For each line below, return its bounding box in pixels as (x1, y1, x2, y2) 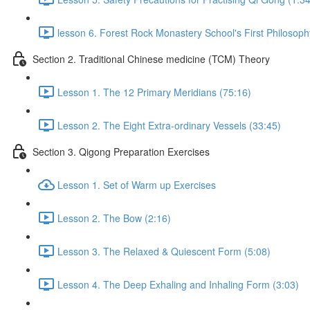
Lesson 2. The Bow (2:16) (57, 210, 171, 225)
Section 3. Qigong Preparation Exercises (33, 144, 210, 158)
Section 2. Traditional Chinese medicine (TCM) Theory (33, 51, 270, 66)
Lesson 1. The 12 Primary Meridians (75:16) (57, 84, 251, 99)
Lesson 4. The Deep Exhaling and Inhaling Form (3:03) (57, 277, 299, 291)
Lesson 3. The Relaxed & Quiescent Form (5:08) (57, 244, 271, 258)
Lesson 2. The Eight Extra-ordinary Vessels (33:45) (57, 118, 281, 132)
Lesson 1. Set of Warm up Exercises (57, 177, 216, 192)
